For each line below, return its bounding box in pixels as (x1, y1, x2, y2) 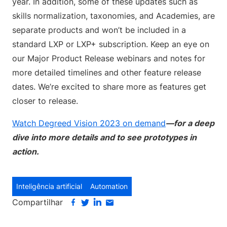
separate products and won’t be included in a (12, 25, 186, 35)
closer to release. (12, 96, 81, 106)
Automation (90, 182, 128, 191)
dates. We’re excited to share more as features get (12, 82, 206, 92)
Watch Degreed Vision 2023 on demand (12, 118, 166, 128)
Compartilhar (12, 197, 63, 207)
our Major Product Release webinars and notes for (12, 53, 205, 63)
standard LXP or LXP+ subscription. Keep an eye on (12, 39, 209, 49)
